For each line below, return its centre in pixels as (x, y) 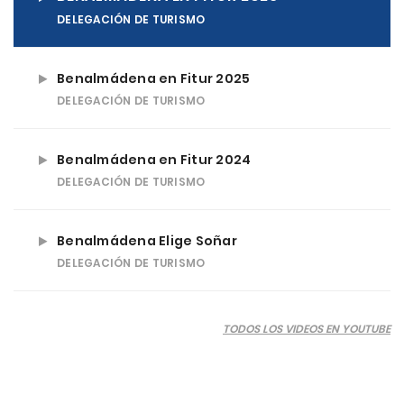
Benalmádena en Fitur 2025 (154, 78)
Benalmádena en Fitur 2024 (154, 160)
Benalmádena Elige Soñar (147, 241)
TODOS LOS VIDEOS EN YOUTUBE (307, 329)
